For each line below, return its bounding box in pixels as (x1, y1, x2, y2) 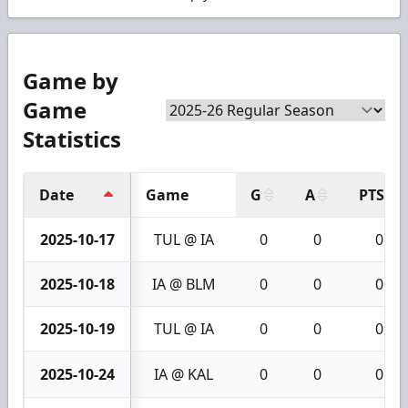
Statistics (23, 123, 121, 154)
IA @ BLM (151, 273, 216, 294)
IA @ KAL (154, 363, 213, 384)
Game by (23, 65, 118, 96)
